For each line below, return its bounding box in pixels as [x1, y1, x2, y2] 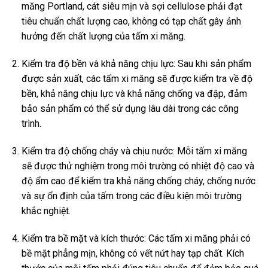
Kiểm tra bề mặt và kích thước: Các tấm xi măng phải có [21, 232, 251, 244]
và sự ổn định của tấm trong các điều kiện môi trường [21, 190, 242, 202]
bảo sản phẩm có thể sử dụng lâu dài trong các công [21, 102, 239, 114]
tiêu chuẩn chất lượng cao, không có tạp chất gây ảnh [21, 16, 241, 28]
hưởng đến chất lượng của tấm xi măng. [21, 31, 185, 42]
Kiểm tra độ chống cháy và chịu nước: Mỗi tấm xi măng [21, 145, 247, 157]
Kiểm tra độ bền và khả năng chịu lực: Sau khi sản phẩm [21, 57, 251, 69]
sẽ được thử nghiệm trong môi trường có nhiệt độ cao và [21, 160, 254, 172]
